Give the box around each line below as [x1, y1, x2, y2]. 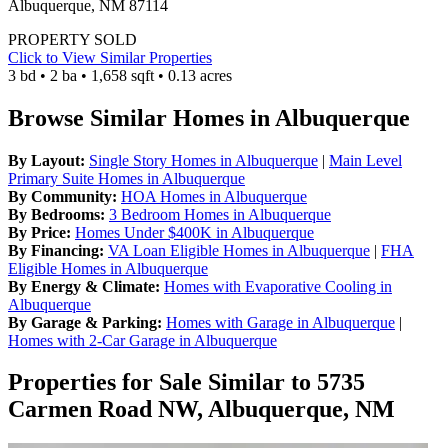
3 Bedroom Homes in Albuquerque [109, 205, 331, 223]
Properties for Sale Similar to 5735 [8, 369, 365, 396]
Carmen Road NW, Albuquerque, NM [8, 396, 395, 423]
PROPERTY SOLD [8, 30, 137, 48]
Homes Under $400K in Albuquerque [75, 223, 314, 241]
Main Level [329, 151, 402, 169]
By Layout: [8, 151, 85, 169]
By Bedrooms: [8, 205, 105, 223]
